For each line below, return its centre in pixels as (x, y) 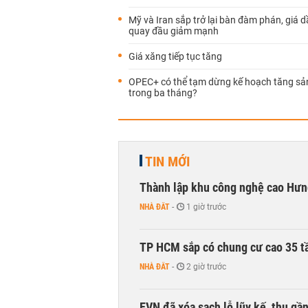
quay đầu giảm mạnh (174, 31)
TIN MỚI (167, 162)
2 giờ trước (206, 267)
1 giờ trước (206, 207)
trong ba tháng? (163, 93)
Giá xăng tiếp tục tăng (175, 56)
